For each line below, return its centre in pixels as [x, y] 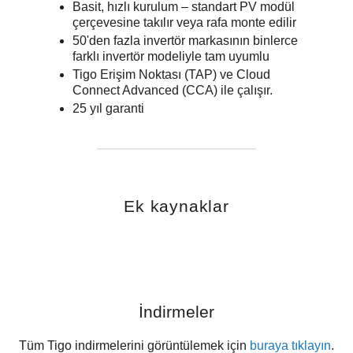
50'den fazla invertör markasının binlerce [185, 41]
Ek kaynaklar [176, 206]
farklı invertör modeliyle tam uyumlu [171, 57]
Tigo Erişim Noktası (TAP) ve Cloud [171, 75]
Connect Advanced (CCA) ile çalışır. [173, 91]
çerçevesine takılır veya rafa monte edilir [184, 23]
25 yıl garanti [108, 109]
